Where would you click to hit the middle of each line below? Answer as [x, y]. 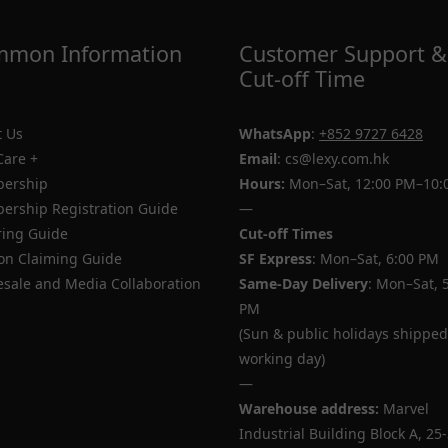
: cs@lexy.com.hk [333, 158]
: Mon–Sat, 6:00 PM [375, 258]
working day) [282, 358]
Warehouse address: [309, 408]
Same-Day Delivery [303, 283]
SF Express [275, 258]
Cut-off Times [286, 233]
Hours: [262, 183]
